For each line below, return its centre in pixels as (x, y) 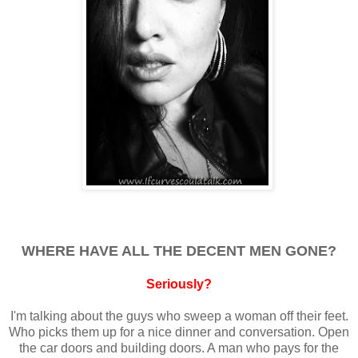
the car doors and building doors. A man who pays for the (179, 348)
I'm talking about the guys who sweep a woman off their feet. (179, 316)
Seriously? (179, 284)
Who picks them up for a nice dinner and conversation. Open (179, 332)
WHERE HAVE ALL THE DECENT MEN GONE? (179, 251)
